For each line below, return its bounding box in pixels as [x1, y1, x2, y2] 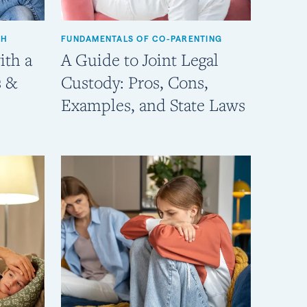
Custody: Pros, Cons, [61, 71, 208, 94]
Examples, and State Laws [61, 94, 245, 116]
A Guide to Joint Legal [61, 49, 219, 71]
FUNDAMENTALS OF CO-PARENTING [61, 34, 222, 44]
